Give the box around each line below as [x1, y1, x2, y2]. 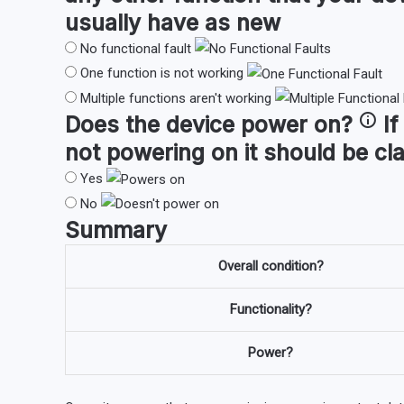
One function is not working [80, 65, 243, 82]
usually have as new [65, 8, 280, 36]
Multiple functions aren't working [80, 89, 271, 106]
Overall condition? [217, 258, 324, 275]
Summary [65, 216, 167, 244]
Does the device [65, 111, 241, 139]
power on [241, 111, 341, 139]
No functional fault [80, 40, 191, 57]
